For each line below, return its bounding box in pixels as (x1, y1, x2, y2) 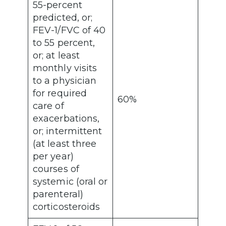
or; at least (33, 50, 80, 62)
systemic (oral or (33, 176, 108, 188)
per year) (33, 151, 74, 162)
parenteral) (33, 189, 83, 200)
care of (33, 100, 64, 112)
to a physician (33, 75, 97, 87)
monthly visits (33, 63, 97, 74)
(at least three (33, 138, 97, 150)
